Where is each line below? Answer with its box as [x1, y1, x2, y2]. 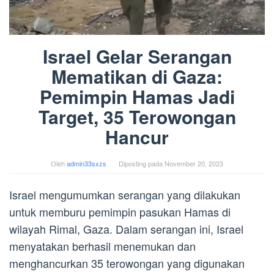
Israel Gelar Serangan [42, 43, 232, 70]
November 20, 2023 [165, 158, 223, 169]
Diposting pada [119, 158, 165, 169]
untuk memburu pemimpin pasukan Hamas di [9, 204, 231, 220]
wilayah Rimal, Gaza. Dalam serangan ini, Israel [9, 221, 243, 237]
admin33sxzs [67, 158, 106, 169]
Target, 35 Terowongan [38, 103, 236, 130]
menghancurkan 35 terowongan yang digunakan [9, 255, 245, 272]
